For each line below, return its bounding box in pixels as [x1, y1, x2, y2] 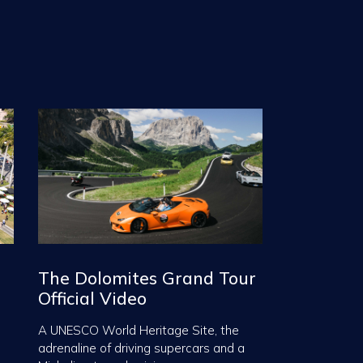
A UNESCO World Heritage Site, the [37, 322, 239, 338]
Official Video [37, 287, 147, 309]
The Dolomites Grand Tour [37, 267, 256, 288]
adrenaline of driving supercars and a [37, 340, 245, 356]
